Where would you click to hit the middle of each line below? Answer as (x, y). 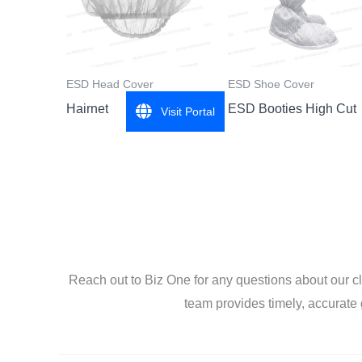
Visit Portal (188, 112)
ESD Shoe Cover (271, 84)
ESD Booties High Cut (292, 108)
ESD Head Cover (110, 84)
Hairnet (87, 108)
